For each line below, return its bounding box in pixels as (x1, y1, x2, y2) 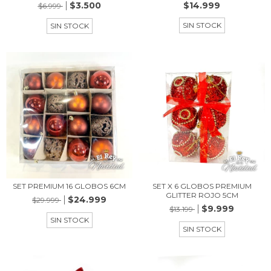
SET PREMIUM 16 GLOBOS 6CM (13, 181, 126, 191)
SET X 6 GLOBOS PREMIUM (152, 181, 252, 191)
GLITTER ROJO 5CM (165, 191, 238, 200)
